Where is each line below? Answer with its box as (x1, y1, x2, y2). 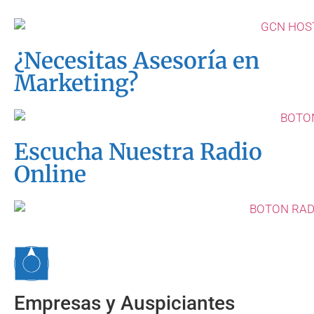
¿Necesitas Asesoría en (14, 46, 259, 75)
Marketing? (14, 69, 138, 97)
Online (14, 160, 86, 189)
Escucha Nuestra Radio (14, 137, 262, 166)
